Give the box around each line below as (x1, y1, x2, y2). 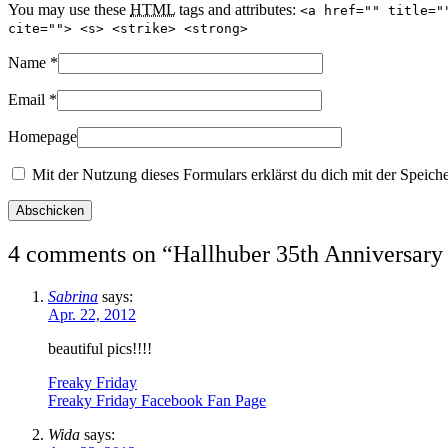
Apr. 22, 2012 (48, 305, 136, 323)
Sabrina (48, 287, 98, 305)
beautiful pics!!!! (48, 339, 152, 357)
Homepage (8, 128, 77, 146)
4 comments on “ (8, 241, 173, 268)
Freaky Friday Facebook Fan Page (48, 391, 266, 409)
